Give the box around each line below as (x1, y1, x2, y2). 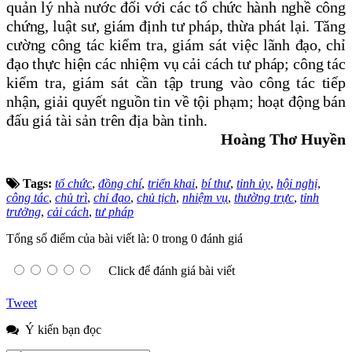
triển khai (148, 177, 195, 191)
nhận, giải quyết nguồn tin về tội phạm (6, 93, 249, 111)
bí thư (201, 177, 230, 191)
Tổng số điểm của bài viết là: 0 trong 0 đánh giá (6, 232, 243, 246)
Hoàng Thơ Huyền (221, 130, 346, 148)
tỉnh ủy (236, 177, 270, 191)
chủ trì (55, 191, 87, 205)
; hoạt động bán (248, 93, 346, 111)
